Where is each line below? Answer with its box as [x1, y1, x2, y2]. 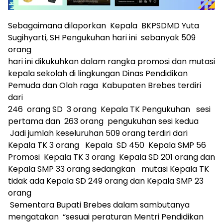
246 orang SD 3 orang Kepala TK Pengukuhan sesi [8, 104, 211, 115]
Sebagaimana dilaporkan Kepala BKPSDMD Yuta [8, 20, 199, 31]
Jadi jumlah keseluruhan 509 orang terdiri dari [8, 127, 188, 139]
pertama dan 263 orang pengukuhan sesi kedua [8, 115, 201, 127]
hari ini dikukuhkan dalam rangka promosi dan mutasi [8, 56, 215, 67]
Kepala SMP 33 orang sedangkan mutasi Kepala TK [8, 163, 209, 175]
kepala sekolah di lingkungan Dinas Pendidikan [8, 68, 188, 79]
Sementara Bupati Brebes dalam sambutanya [8, 199, 190, 211]
